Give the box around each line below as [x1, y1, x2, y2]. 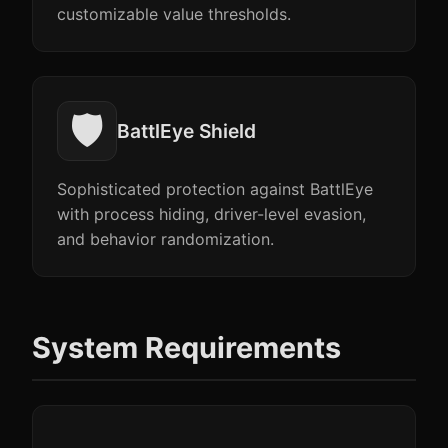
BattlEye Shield [117, 119, 256, 143]
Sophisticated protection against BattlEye [57, 179, 373, 199]
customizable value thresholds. [57, 4, 291, 24]
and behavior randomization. [57, 229, 274, 249]
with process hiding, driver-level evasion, [57, 204, 366, 224]
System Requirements [32, 330, 341, 365]
